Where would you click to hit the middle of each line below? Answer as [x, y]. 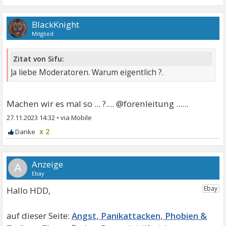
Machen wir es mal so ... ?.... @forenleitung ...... [98, 103]
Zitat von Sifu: [39, 59]
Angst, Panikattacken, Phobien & [139, 215]
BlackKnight [56, 24]
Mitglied [43, 33]
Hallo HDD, [29, 190]
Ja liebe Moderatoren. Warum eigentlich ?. [87, 72]
